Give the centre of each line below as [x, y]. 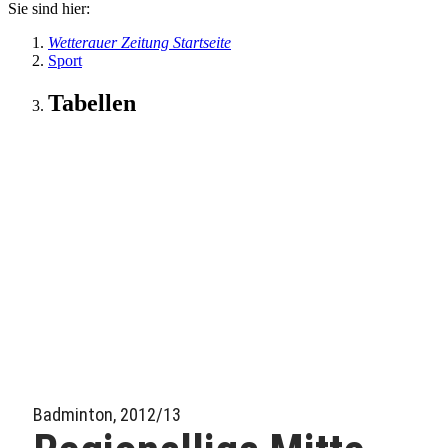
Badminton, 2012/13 [107, 414]
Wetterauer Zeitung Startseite [139, 42]
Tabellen [92, 102]
